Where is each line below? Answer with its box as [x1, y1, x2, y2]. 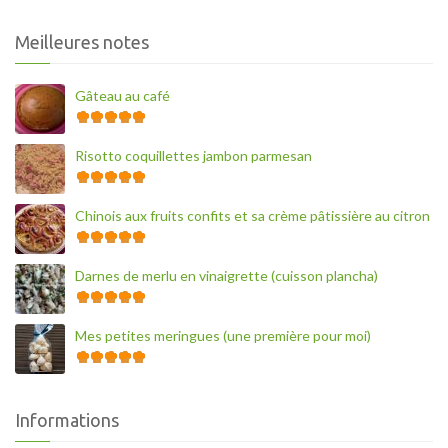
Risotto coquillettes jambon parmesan [75, 146, 312, 164]
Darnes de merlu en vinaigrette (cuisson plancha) [75, 266, 378, 284]
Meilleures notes [15, 31, 149, 52]
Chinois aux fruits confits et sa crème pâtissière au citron [75, 206, 430, 224]
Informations [15, 409, 119, 430]
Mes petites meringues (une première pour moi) [75, 326, 371, 344]
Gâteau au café [75, 86, 170, 104]
